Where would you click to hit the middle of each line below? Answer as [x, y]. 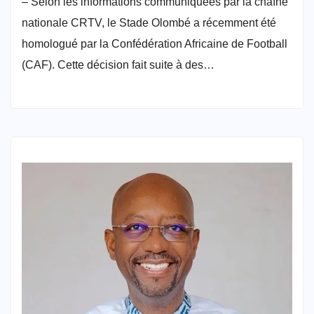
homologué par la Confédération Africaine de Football [155, 44]
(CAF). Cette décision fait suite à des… [118, 65]
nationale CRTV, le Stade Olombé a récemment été [149, 23]
